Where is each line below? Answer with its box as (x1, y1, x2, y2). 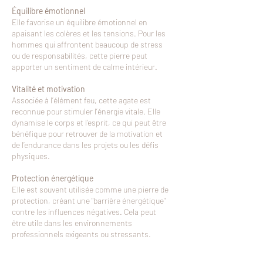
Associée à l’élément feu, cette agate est (12, 95, 151, 105)
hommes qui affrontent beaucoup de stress (12, 39, 163, 49)
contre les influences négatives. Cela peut (12, 206, 156, 217)
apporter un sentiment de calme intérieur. (12, 61, 157, 72)
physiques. (12, 150, 50, 161)
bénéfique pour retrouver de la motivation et (12, 128, 163, 139)
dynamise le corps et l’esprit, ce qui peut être (12, 117, 166, 127)
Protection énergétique (12, 173, 93, 183)
